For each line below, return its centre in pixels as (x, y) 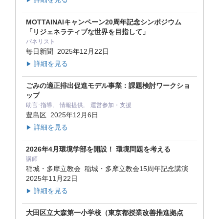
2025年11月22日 (52, 178)
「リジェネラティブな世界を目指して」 (88, 32)
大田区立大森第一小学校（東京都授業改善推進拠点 (105, 213)
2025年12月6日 (74, 115)
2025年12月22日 (83, 51)
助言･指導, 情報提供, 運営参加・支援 (79, 105)
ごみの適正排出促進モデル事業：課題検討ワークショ (108, 85)
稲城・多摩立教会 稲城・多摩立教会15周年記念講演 (108, 168)
